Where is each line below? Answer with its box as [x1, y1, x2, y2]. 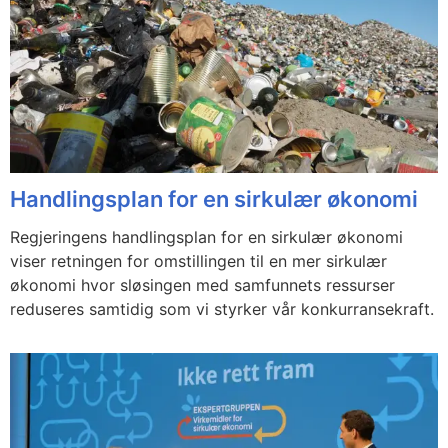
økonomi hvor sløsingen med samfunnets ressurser [10, 275, 395, 296]
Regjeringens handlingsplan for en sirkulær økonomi [10, 227, 403, 248]
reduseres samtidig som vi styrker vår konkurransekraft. [10, 299, 434, 320]
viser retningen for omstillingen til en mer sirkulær [10, 251, 387, 272]
